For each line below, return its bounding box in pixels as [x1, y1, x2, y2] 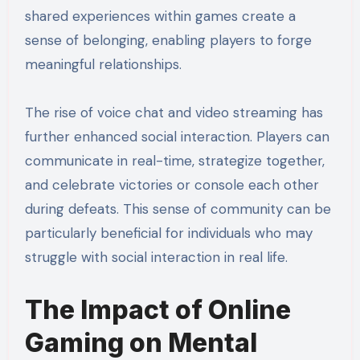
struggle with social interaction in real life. [24, 248, 288, 267]
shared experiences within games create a [24, 7, 296, 26]
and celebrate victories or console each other [24, 176, 319, 194]
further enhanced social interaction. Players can [24, 128, 329, 146]
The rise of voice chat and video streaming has [24, 104, 323, 122]
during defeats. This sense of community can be [24, 200, 331, 219]
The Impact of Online [24, 294, 291, 326]
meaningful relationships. [24, 55, 182, 74]
